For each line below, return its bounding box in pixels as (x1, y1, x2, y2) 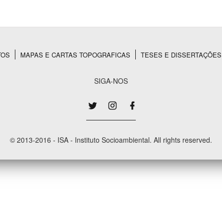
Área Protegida (118, 43, 162, 52)
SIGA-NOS (94, 76, 128, 86)
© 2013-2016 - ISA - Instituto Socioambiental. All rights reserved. (10, 135, 212, 145)
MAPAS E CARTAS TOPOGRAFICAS (20, 50, 130, 59)
